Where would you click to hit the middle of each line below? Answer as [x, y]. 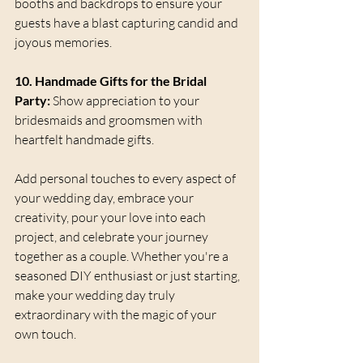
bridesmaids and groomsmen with [110, 120]
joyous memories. [63, 43]
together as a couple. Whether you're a [123, 256]
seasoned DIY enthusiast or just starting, [128, 276]
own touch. [47, 334]
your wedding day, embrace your [105, 198]
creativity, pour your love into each [111, 218]
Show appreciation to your [126, 101]
